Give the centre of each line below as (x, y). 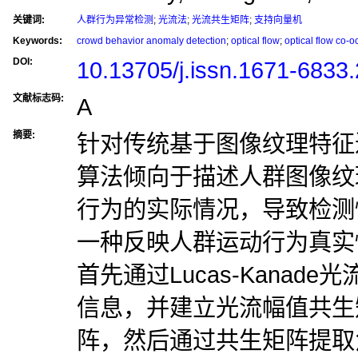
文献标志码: (38, 98)
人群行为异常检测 (115, 20)
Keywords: (38, 41)
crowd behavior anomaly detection (151, 41)
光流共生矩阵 (221, 20)
